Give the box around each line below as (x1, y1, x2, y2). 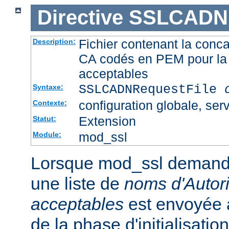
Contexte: (32, 98, 67, 107)
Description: (32, 37, 76, 45)
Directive (37, 6, 123, 29)
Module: (32, 130, 61, 139)
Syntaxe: (32, 82, 63, 91)
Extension (78, 113, 136, 128)
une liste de (31, 173, 124, 193)
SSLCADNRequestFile (78, 82, 224, 97)
